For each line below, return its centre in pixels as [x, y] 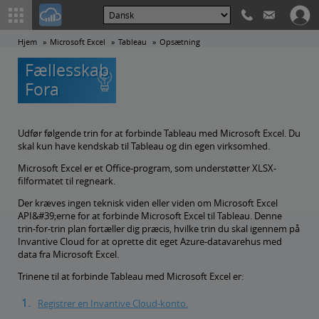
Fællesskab [67, 70]
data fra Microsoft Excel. [68, 254]
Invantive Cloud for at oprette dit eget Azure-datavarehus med [150, 241]
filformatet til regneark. [67, 181]
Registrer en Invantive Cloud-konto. [113, 303]
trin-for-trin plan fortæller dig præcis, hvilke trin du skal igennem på [159, 229]
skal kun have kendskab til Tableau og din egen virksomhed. [144, 146]
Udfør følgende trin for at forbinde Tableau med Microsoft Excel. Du [159, 133]
